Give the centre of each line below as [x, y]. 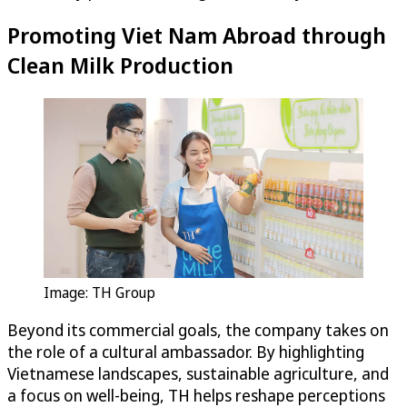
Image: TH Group [99, 292]
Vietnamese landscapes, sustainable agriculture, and [198, 373]
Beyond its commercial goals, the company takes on [198, 329]
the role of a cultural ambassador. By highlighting [186, 351]
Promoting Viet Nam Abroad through [197, 35]
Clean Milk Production [120, 65]
